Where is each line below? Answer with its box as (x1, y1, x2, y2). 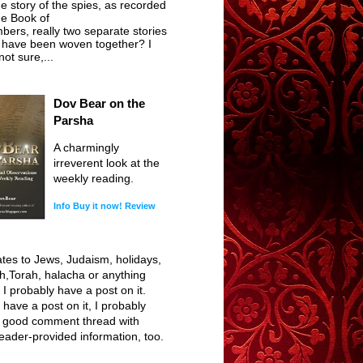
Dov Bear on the (53, 96, 145, 111)
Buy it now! (73, 201, 122, 211)
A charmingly (53, 141, 119, 155)
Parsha (53, 113, 93, 128)
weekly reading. (53, 172, 134, 186)
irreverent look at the (53, 156, 160, 170)
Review (125, 201, 156, 211)
